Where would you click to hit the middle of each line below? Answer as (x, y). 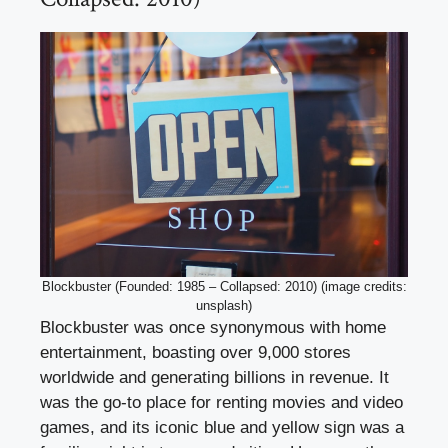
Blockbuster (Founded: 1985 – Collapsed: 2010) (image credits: (224, 287)
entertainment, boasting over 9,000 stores (195, 353)
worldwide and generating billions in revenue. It (214, 378)
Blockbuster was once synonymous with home (213, 328)
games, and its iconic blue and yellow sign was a (222, 428)
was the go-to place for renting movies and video (221, 403)
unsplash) (224, 306)
